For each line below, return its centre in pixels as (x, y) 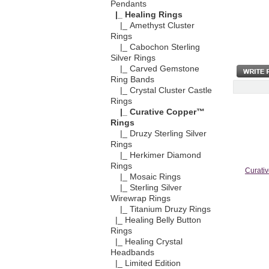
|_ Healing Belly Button (156, 220)
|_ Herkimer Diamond (156, 156)
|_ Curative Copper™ (157, 112)
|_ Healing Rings (146, 15)
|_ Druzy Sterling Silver (158, 134)
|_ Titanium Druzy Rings (160, 210)
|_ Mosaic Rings (145, 177)
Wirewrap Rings (140, 199)
